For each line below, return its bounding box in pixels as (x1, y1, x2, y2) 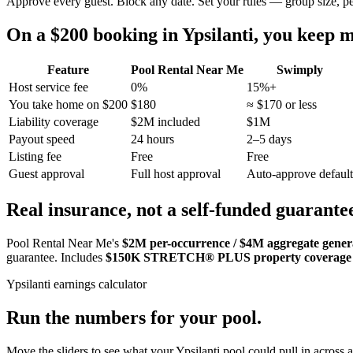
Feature (47, 63, 89, 77)
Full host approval (131, 167, 221, 181)
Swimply (277, 63, 323, 77)
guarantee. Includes (6, 251, 106, 265)
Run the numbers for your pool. (6, 307, 262, 329)
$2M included (131, 115, 200, 129)
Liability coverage (9, 115, 98, 129)
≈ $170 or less (247, 98, 317, 112)
